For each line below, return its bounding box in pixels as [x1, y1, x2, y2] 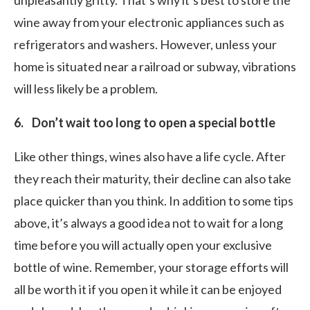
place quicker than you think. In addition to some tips [14, 193, 293, 208]
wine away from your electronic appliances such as [14, 15, 284, 30]
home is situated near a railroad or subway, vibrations [14, 59, 296, 74]
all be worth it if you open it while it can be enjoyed [14, 282, 282, 297]
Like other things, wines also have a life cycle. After [14, 149, 286, 164]
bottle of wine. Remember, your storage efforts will [14, 259, 289, 275]
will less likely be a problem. [14, 81, 158, 96]
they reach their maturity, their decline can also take [14, 171, 291, 186]
